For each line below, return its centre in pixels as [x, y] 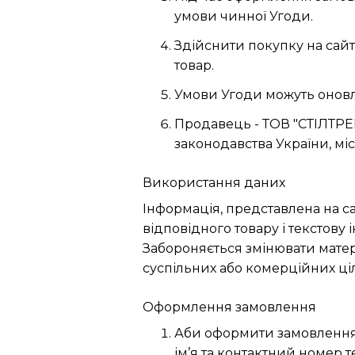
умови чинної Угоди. [244, 16]
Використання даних [214, 183]
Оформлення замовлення [229, 307]
